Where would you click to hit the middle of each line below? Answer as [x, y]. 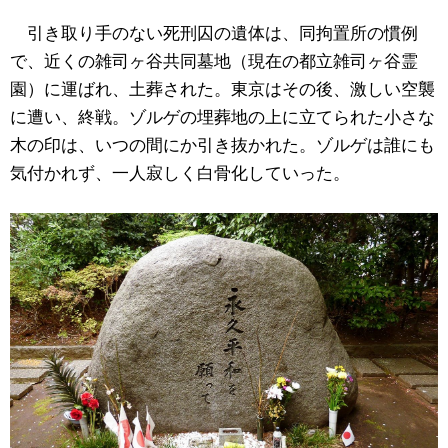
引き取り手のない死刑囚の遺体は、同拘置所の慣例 [214, 32]
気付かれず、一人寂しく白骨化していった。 [180, 172]
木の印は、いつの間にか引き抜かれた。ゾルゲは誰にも [222, 144]
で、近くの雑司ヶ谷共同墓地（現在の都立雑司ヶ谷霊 [214, 60]
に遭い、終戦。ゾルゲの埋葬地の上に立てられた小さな [222, 116]
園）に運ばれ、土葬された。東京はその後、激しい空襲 [222, 88]
